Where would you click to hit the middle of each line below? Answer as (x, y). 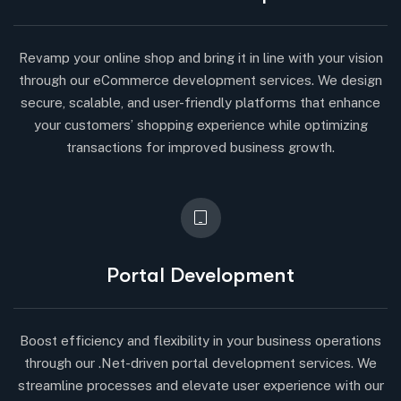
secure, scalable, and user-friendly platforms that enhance (200, 102)
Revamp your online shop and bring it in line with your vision (200, 57)
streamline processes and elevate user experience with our (200, 385)
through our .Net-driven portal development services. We (200, 363)
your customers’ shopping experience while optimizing (200, 124)
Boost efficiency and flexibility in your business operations (200, 340)
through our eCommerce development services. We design (200, 80)
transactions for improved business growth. (200, 147)
